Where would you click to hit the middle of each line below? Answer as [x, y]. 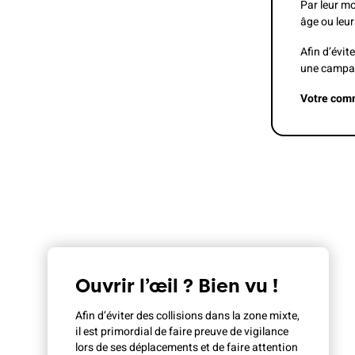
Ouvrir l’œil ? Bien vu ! [177, 285]
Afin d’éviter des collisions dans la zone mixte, [187, 315]
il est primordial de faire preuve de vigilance [182, 331]
